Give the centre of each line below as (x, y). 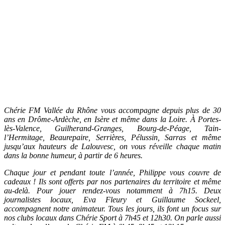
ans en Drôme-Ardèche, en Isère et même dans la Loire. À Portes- (113, 120)
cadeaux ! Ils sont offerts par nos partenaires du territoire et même (113, 182)
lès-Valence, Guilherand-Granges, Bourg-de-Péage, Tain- (113, 129)
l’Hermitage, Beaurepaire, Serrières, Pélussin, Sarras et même (113, 138)
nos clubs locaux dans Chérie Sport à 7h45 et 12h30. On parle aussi (113, 218)
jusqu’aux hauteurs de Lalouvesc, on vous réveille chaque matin (113, 147)
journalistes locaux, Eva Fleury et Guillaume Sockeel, (113, 200)
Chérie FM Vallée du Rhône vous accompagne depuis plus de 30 (113, 110)
